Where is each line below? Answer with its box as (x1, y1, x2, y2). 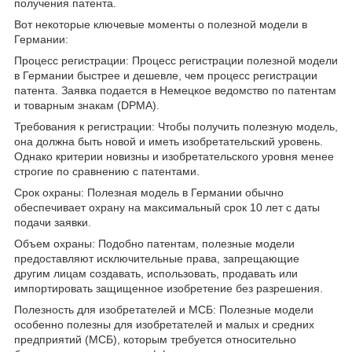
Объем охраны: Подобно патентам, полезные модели (14, 236, 295, 250)
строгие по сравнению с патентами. (14, 164, 200, 178)
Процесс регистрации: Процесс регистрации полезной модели (14, 53, 338, 67)
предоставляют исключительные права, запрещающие (14, 251, 299, 265)
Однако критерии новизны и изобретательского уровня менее (14, 149, 334, 163)
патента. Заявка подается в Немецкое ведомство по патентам (14, 83, 336, 97)
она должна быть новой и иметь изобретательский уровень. (14, 134, 323, 148)
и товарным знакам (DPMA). (14, 98, 159, 112)
